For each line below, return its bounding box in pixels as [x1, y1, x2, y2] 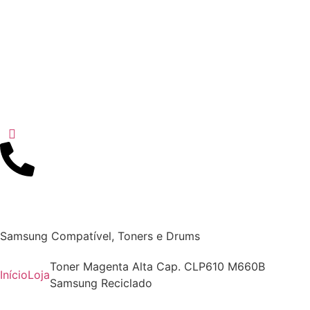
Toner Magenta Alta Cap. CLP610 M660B [50, 259, 265, 273]
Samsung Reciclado [50, 276, 152, 290]
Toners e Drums [118, 229, 200, 243]
